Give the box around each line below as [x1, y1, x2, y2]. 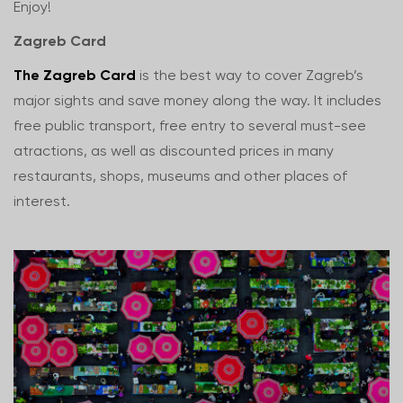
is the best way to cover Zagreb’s [136, 67, 363, 84]
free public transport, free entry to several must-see [13, 117, 366, 134]
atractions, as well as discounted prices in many [13, 142, 334, 159]
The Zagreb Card [13, 67, 136, 84]
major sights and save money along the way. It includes [13, 92, 381, 109]
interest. [13, 193, 70, 210]
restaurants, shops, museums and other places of [13, 167, 347, 184]
